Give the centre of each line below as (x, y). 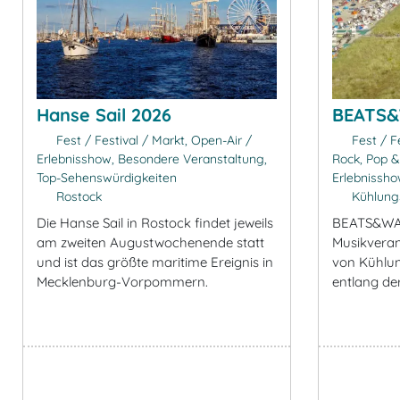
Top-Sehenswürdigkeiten (107, 177)
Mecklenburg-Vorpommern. (122, 281)
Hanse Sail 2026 (104, 114)
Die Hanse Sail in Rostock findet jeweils (155, 222)
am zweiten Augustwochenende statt (150, 242)
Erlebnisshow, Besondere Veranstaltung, (152, 158)
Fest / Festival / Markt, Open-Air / (152, 140)
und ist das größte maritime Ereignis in (155, 262)
